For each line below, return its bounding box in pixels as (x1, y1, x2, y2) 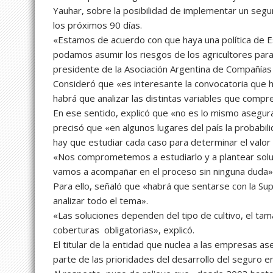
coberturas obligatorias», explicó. (53, 224, 194, 236)
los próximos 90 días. (53, 19, 142, 32)
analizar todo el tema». (53, 194, 148, 207)
